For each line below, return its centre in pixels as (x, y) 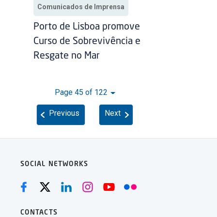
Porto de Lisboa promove (87, 27)
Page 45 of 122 (81, 93)
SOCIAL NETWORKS (54, 164)
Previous (64, 113)
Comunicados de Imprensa (81, 7)
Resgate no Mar (67, 56)
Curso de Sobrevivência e (87, 42)
